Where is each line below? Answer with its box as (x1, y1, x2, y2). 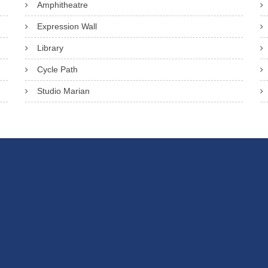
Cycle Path (36, 65, 78, 74)
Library (36, 43, 63, 53)
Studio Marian (36, 86, 90, 96)
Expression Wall (36, 22, 97, 31)
